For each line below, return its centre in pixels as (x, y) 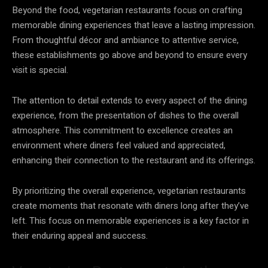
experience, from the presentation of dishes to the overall (125, 115)
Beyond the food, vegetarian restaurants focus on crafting (127, 10)
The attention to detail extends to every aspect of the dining (130, 100)
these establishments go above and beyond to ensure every (130, 55)
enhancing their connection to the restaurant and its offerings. (134, 160)
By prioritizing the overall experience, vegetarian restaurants (129, 191)
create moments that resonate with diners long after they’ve (130, 205)
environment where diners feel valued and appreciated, (119, 145)
